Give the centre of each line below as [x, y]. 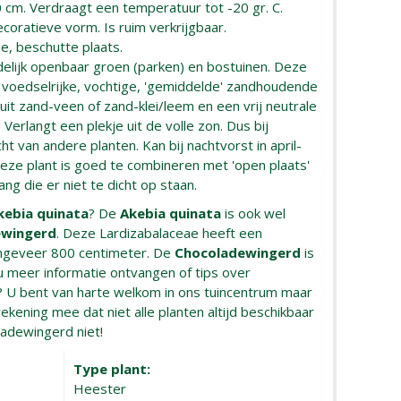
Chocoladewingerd [240, 252]
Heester [100, 388]
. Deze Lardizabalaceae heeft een [160, 233]
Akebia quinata [171, 213]
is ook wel [254, 213]
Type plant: [112, 369]
